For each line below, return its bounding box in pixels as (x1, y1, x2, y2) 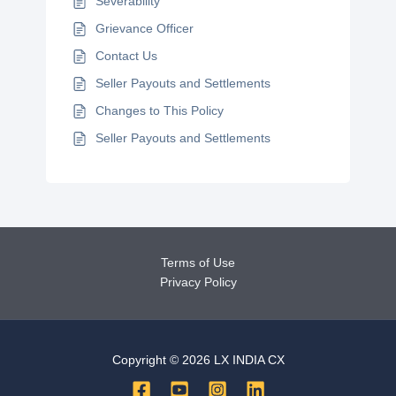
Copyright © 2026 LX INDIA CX (111, 354, 285, 368)
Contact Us (95, 49, 158, 63)
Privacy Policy (159, 276, 237, 289)
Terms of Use (161, 256, 235, 270)
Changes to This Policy (95, 103, 225, 118)
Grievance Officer (95, 21, 194, 35)
